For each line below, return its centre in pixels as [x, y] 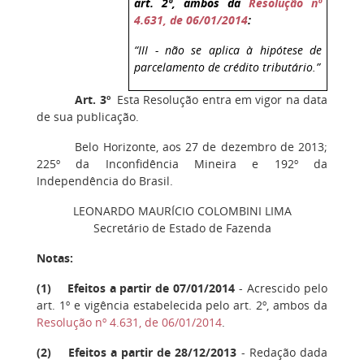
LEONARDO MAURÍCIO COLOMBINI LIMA [182, 210]
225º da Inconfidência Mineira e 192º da [182, 163]
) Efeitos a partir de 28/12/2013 [142, 352]
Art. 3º [93, 99]
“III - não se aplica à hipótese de [228, 50]
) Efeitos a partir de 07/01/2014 [141, 288]
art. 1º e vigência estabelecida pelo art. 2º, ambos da [182, 305]
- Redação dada [282, 352]
